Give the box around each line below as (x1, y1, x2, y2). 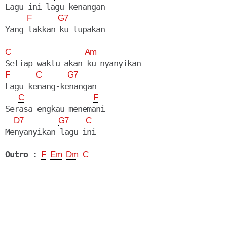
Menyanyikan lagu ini (5, 127, 96, 137)
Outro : (5, 149, 37, 160)
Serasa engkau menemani (5, 104, 105, 115)
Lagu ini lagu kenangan (5, 2, 105, 12)
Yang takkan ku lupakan (5, 24, 105, 35)
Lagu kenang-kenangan (5, 81, 96, 92)
